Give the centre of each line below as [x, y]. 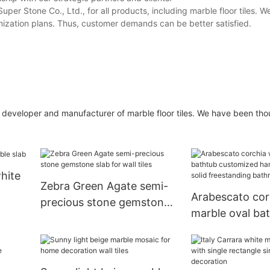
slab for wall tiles [83, 219]
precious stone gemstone [105, 202]
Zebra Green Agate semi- [104, 186]
